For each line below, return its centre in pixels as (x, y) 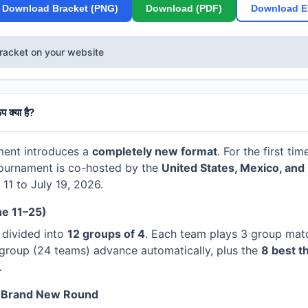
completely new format (155, 152)
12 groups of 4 (106, 234)
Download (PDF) (184, 8)
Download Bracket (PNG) (60, 8)
